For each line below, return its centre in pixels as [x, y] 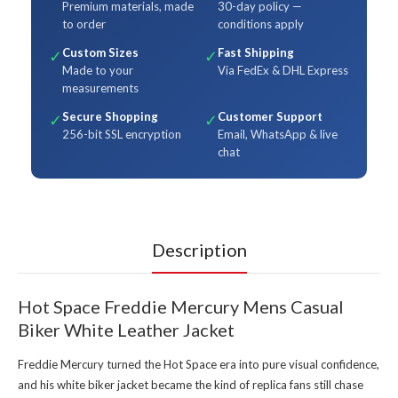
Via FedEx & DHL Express [283, 71]
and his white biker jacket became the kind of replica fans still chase [191, 385]
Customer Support [270, 117]
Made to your [98, 71]
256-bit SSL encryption [122, 135]
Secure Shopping [110, 117]
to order [84, 24]
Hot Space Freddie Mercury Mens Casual [181, 307]
